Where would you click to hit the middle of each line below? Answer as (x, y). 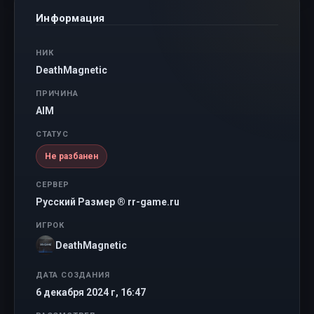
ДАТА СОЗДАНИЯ (73, 275)
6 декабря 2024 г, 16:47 (91, 292)
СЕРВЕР (53, 185)
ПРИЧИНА (57, 94)
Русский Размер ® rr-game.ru (108, 202)
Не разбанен (71, 156)
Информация (70, 18)
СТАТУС (52, 134)
